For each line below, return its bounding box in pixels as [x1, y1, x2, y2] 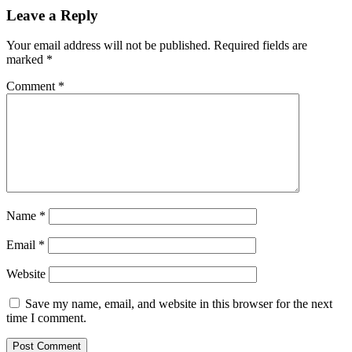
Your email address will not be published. [6, 38, 211, 53]
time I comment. [6, 311, 86, 325]
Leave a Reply [6, 6, 98, 24]
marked [6, 53, 46, 67]
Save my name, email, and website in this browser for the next [25, 297, 332, 311]
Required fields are [214, 38, 307, 53]
